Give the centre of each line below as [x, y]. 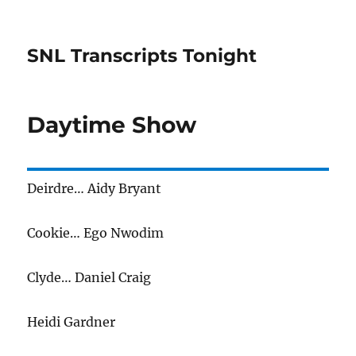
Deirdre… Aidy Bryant [95, 188]
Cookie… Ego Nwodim [96, 233]
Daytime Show [112, 125]
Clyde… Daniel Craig [89, 277]
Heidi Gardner [72, 322]
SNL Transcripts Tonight [142, 56]
